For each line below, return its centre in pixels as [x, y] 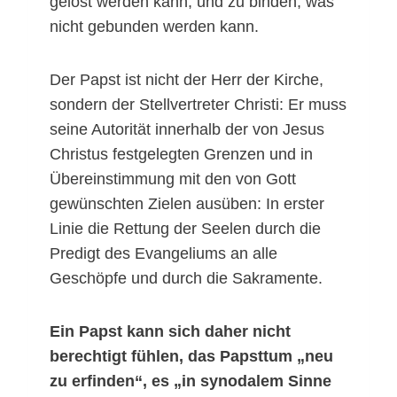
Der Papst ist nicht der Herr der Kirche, [187, 80]
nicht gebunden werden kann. [154, 27]
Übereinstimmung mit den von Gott [173, 179]
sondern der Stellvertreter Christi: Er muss [198, 105]
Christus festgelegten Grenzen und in [181, 155]
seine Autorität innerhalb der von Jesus [187, 130]
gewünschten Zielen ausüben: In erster [187, 204]
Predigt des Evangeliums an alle [163, 254]
